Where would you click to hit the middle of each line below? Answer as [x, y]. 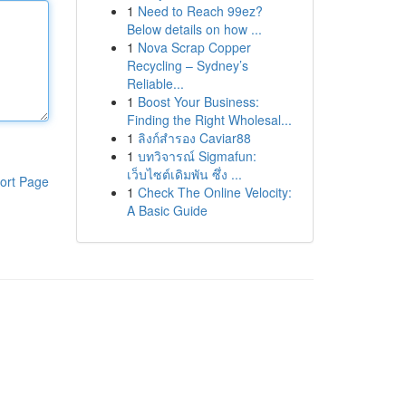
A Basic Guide [167, 210]
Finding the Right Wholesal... [209, 120]
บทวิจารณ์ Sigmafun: [197, 156]
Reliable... [155, 83]
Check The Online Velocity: [214, 192]
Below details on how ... [194, 29]
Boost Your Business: [198, 101]
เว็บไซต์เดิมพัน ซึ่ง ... [184, 174]
